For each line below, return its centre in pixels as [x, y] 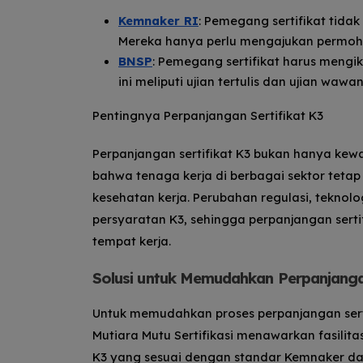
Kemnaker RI [158, 20]
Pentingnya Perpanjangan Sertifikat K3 [208, 115]
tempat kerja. [132, 241]
